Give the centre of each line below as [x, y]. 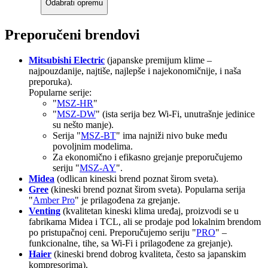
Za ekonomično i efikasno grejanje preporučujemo [147, 157]
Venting [45, 211]
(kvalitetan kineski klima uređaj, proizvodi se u [150, 211]
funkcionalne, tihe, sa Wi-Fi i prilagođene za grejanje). [131, 243]
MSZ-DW [76, 114]
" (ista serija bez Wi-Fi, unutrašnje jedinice [175, 114]
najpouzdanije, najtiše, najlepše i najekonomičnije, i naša [135, 71]
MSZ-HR [75, 103]
